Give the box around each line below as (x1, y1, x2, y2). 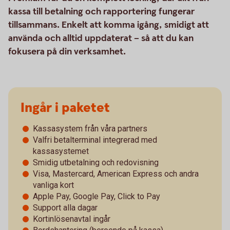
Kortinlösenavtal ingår (33, 214, 110, 224)
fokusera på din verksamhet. (8, 45, 126, 57)
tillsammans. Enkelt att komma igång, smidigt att (8, 18, 209, 31)
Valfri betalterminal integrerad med (33, 135, 157, 145)
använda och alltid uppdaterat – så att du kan (8, 32, 194, 44)
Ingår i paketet (21, 99, 110, 117)
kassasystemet (33, 146, 89, 156)
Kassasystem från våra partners (33, 123, 147, 133)
